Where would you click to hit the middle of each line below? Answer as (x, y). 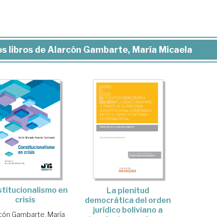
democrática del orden (128, 200)
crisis (25, 200)
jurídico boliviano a (128, 210)
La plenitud (128, 190)
